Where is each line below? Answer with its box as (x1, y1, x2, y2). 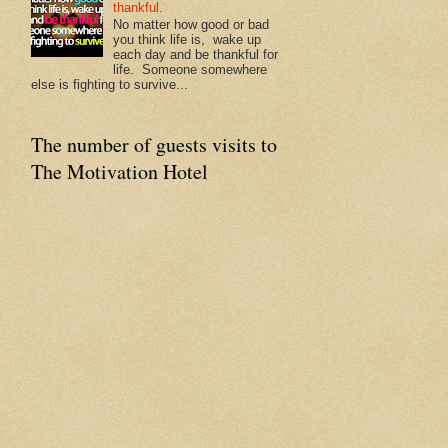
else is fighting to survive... (31, 77, 188, 93)
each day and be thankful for (113, 47, 279, 63)
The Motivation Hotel (31, 158, 208, 186)
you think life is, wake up (113, 32, 262, 48)
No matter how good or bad (113, 17, 270, 33)
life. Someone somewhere (113, 62, 268, 78)
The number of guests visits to (31, 131, 277, 159)
